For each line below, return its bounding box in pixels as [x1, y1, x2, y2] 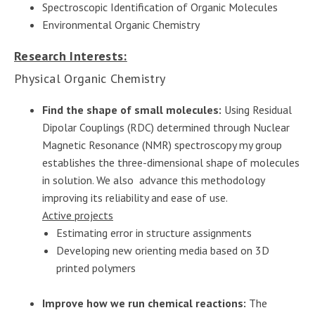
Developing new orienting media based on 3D [56, 243, 269, 257]
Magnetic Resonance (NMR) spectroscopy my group [42, 138, 282, 152]
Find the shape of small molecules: [42, 103, 221, 117]
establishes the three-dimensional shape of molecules [42, 155, 300, 169]
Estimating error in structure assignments [56, 226, 252, 240]
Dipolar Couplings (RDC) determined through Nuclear [42, 120, 290, 134]
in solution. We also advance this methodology [42, 173, 264, 187]
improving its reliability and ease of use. [42, 191, 228, 205]
